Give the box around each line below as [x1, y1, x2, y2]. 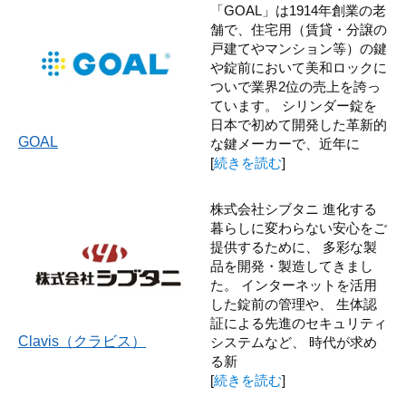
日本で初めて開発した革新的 [209, 116, 387, 132]
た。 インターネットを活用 [209, 276, 377, 293]
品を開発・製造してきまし [209, 257, 373, 274]
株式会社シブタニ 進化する [209, 200, 377, 217]
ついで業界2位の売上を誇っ [209, 78, 381, 94]
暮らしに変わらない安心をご [209, 219, 387, 236]
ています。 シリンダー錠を [209, 97, 377, 113]
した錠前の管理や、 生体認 [209, 295, 377, 312]
